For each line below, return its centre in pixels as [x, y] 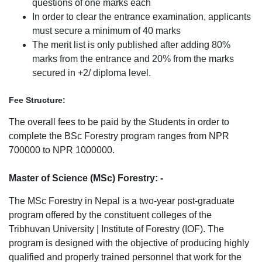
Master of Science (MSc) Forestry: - [86, 178]
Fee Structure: [37, 100]
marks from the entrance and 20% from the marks [133, 59]
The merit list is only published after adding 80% [131, 45]
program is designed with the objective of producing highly [129, 243]
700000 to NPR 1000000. [62, 150]
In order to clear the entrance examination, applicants [142, 17]
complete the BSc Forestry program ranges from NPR [119, 136]
